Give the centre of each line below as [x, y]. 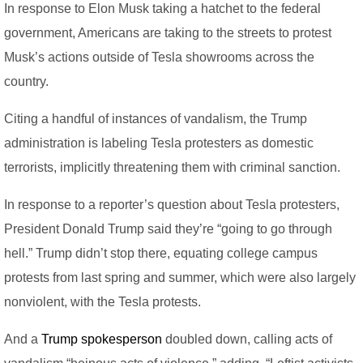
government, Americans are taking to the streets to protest [168, 33]
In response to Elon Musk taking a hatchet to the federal [162, 9]
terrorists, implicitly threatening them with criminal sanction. [172, 168]
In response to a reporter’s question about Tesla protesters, [172, 205]
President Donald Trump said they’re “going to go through [168, 229]
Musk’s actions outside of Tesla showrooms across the [159, 58]
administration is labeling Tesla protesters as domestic [159, 143]
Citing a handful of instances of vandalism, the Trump [156, 119]
